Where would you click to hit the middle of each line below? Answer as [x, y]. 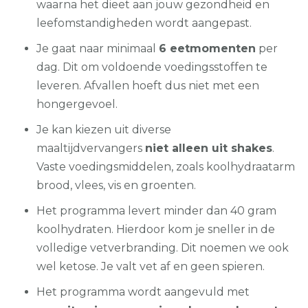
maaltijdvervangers [91, 148]
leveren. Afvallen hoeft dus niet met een [148, 85]
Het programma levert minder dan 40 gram [157, 210]
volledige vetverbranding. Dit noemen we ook [163, 247]
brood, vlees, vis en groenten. [117, 185]
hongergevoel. [77, 104]
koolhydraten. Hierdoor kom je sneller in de [156, 229]
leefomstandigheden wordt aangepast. [144, 23]
